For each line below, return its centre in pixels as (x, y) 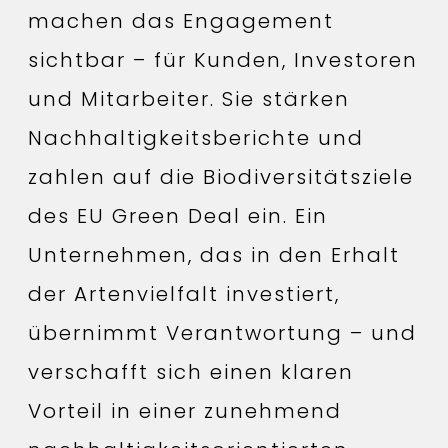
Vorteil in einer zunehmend (185, 411)
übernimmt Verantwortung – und (222, 333)
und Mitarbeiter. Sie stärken (189, 99)
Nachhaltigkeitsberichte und (196, 138)
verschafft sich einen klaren (191, 372)
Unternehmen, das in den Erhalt (214, 255)
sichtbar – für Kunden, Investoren (223, 60)
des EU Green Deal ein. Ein (178, 216)
